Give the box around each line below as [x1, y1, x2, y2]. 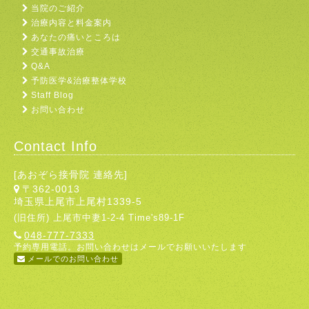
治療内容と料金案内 [31, 18, 112, 28]
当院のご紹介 [31, 3, 85, 13]
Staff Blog [31, 90, 74, 100]
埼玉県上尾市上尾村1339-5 [14, 196, 142, 207]
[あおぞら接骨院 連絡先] [14, 169, 128, 180]
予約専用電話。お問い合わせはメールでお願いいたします [14, 242, 247, 251]
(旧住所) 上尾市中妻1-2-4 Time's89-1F [14, 212, 185, 223]
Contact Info [14, 139, 97, 154]
